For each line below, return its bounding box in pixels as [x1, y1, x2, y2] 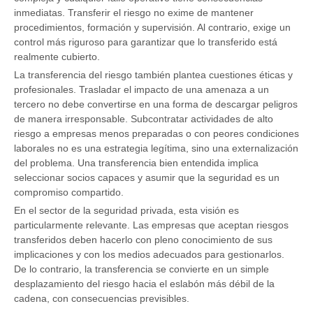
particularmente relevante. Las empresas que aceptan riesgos [14, 219, 289, 231]
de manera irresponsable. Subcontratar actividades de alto [14, 113, 273, 125]
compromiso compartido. [14, 187, 124, 198]
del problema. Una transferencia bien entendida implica [14, 157, 259, 169]
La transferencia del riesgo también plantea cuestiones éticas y [14, 69, 293, 81]
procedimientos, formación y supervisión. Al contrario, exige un [14, 22, 291, 34]
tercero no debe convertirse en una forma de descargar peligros [14, 99, 298, 110]
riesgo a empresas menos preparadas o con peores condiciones [14, 128, 299, 140]
